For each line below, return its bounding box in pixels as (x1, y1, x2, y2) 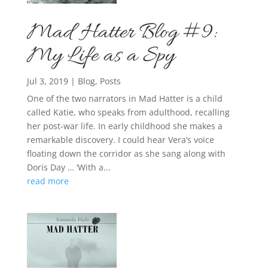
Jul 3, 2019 (26, 75, 68, 87)
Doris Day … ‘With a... (26, 162, 111, 173)
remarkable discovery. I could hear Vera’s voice (26, 134, 214, 146)
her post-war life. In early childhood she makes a (26, 120, 223, 132)
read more (26, 175, 69, 187)
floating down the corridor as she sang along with (26, 148, 226, 160)
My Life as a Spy (26, 42, 175, 72)
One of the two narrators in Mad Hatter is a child (26, 93, 223, 105)
